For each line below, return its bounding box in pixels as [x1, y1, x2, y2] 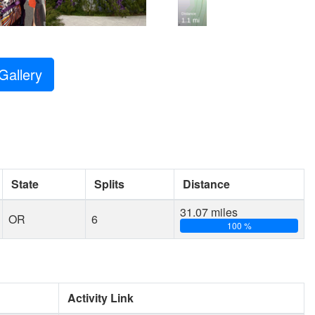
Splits [94, 176, 124, 192]
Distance [183, 176, 230, 192]
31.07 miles [180, 204, 238, 220]
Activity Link [67, 290, 134, 306]
